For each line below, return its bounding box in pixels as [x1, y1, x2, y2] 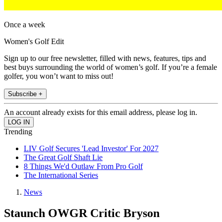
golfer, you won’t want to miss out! [4, 72, 113, 81]
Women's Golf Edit [4, 37, 64, 46]
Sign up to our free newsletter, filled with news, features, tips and [4, 54, 206, 63]
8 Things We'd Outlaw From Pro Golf [24, 162, 143, 171]
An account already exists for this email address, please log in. [4, 108, 197, 117]
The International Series [24, 171, 98, 180]
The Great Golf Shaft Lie [24, 153, 103, 162]
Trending [4, 127, 32, 136]
